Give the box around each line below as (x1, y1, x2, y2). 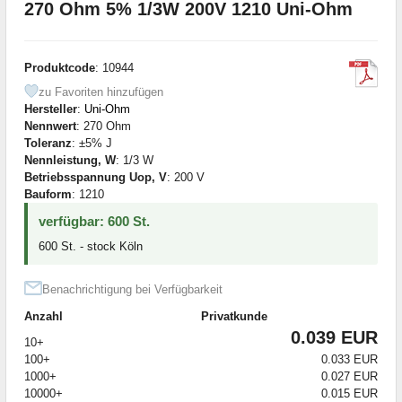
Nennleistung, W (24, 153, 116, 167)
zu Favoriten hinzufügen (39, 84, 163, 99)
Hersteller (24, 101, 77, 116)
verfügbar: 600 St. (39, 213, 150, 229)
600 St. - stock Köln (39, 239, 143, 253)
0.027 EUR (321, 369, 378, 383)
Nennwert (24, 118, 76, 133)
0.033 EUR (321, 352, 378, 366)
